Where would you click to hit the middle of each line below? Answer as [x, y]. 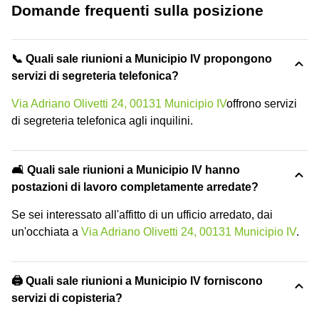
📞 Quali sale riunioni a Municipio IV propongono [142, 59]
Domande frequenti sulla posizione [137, 11]
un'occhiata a [46, 232]
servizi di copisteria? [67, 298]
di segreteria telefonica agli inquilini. [102, 121]
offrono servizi [262, 104]
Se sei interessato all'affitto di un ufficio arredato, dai [142, 215]
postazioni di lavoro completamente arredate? [135, 187]
